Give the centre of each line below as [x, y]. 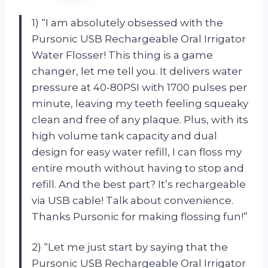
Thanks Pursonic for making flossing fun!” [140, 216]
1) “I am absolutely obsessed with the [127, 22]
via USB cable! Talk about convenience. [133, 200]
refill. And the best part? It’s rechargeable [139, 184]
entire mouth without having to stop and [138, 168]
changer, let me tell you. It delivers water [137, 71]
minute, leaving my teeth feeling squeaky [140, 103]
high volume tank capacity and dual [124, 135]
